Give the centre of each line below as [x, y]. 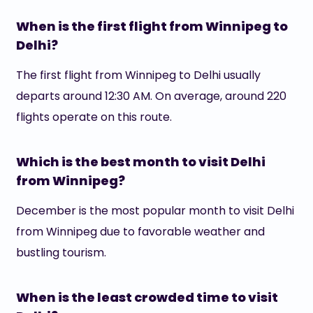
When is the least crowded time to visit [147, 297]
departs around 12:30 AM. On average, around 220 [151, 96]
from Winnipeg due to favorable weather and [140, 232]
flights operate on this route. [94, 117]
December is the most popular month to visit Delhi [155, 211]
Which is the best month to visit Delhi [140, 162]
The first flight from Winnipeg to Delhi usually [138, 75]
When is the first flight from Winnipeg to [152, 26]
